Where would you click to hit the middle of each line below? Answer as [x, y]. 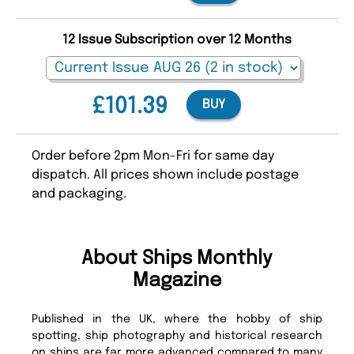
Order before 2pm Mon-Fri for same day [153, 156]
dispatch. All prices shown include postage [165, 175]
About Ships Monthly [177, 258]
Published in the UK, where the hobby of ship [177, 319]
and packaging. [79, 194]
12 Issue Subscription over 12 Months [177, 40]
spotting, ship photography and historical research [177, 335]
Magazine [177, 281]
